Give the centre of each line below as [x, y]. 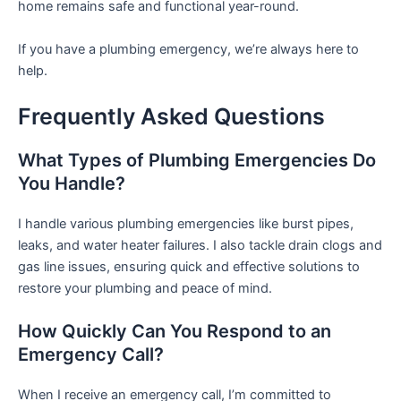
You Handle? [72, 183]
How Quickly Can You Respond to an [175, 332]
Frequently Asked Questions [171, 116]
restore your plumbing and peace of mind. [145, 288]
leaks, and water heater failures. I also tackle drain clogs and [200, 245]
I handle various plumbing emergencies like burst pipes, [186, 224]
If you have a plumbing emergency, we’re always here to [188, 49]
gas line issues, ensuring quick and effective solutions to [189, 267]
